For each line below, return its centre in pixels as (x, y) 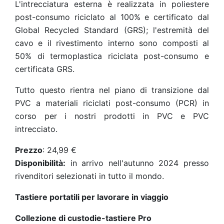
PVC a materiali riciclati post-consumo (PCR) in (112, 103)
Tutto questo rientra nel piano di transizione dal (112, 90)
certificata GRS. (45, 69)
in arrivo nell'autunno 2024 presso (137, 163)
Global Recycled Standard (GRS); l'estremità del (112, 30)
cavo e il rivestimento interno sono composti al (112, 43)
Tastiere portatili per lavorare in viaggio (92, 197)
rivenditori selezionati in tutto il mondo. (89, 176)
